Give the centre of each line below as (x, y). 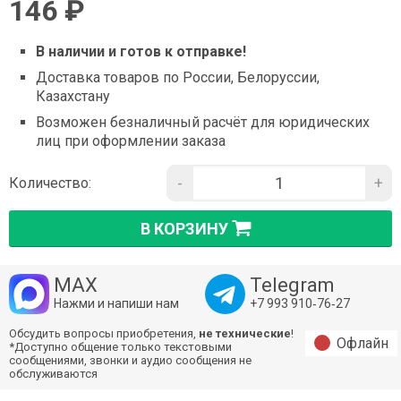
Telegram (292, 286)
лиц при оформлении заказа (131, 141)
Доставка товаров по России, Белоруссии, (178, 78)
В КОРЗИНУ (184, 229)
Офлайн (363, 344)
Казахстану (73, 97)
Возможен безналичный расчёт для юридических (203, 123)
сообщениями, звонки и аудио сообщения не (130, 361)
